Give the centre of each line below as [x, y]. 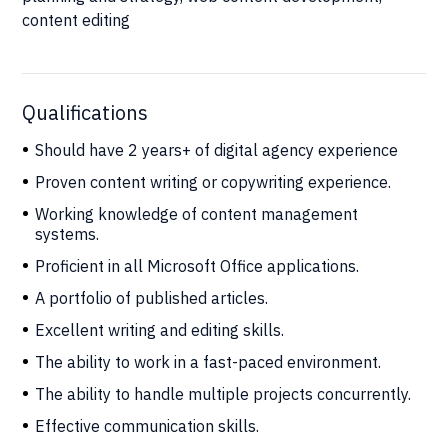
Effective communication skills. [147, 425]
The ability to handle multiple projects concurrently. [223, 393]
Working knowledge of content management [197, 213]
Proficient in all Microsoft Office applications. [197, 265]
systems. [67, 233]
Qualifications [85, 112]
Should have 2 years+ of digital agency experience [217, 149]
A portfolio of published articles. [152, 297]
